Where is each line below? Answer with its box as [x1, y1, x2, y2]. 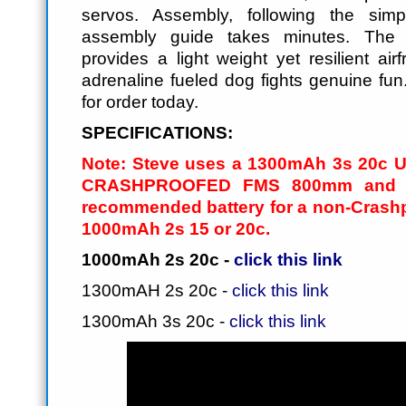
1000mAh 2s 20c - [82, 250, 234, 269]
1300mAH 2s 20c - [82, 281, 232, 300]
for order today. [82, 92, 198, 111]
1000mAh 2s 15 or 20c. [82, 219, 270, 238]
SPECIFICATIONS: [82, 123, 233, 142]
